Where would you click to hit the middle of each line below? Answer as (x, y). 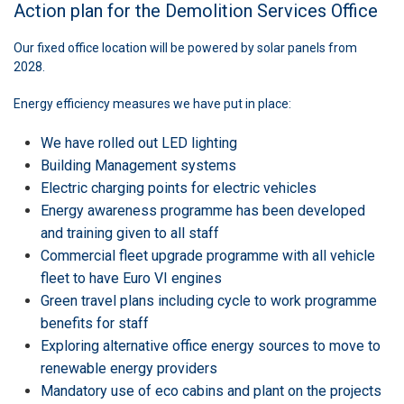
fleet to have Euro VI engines (131, 278)
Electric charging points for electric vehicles (179, 188)
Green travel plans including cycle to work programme (209, 300)
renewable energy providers (129, 368)
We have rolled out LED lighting (139, 142)
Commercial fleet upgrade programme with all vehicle (208, 255)
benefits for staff (95, 323)
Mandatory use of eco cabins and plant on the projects (211, 390)
